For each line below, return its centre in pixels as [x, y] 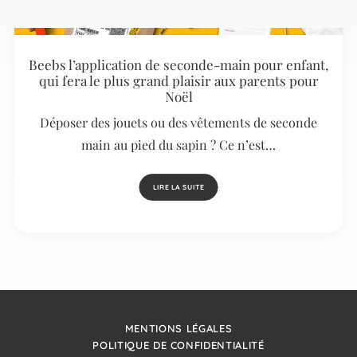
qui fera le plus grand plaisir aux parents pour [178, 80]
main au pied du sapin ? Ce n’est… [178, 144]
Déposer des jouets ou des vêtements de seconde [178, 122]
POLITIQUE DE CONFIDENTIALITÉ [178, 345]
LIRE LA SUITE [178, 187]
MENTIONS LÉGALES [178, 328]
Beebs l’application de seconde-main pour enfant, [178, 64]
